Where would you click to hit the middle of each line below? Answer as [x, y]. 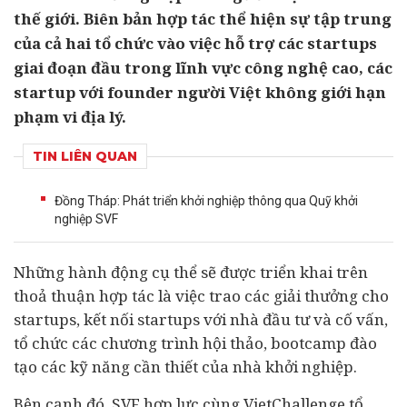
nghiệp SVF [86, 219]
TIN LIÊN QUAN [85, 156]
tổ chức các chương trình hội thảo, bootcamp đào [195, 343]
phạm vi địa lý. [70, 117]
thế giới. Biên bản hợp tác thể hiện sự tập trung [203, 19]
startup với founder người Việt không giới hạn [200, 92]
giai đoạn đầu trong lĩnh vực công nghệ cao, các [203, 68]
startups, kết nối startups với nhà [138, 319]
